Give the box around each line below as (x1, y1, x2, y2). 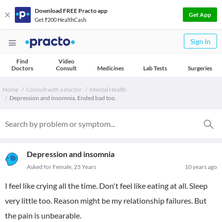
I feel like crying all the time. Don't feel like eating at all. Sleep (5, 181, 208, 190)
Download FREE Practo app (35, 6, 108, 14)
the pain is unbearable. (5, 211, 81, 220)
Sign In (190, 37, 211, 46)
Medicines (97, 64, 124, 72)
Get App (189, 11, 211, 18)
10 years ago (185, 163, 217, 170)
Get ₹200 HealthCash (35, 16, 86, 23)
